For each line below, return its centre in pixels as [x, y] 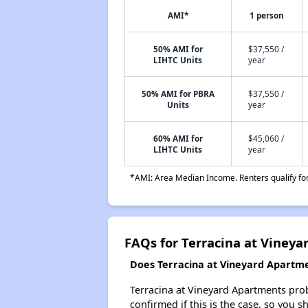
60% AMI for [178, 138]
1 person [266, 15]
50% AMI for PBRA [178, 93]
